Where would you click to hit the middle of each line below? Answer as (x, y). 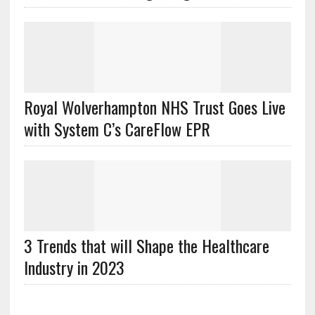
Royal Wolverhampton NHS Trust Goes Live (154, 107)
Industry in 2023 (74, 268)
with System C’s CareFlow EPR (117, 129)
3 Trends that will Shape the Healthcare (146, 246)
